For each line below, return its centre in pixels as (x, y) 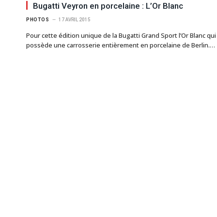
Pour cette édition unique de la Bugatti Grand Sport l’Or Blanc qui (121, 35)
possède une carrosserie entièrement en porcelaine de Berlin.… (121, 45)
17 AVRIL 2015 (75, 19)
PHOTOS (38, 19)
